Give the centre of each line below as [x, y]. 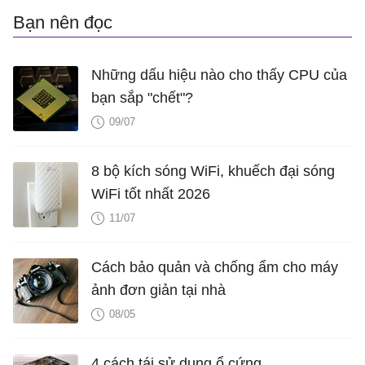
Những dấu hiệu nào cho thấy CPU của [219, 75]
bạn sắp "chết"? [142, 98]
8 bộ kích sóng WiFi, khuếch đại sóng [213, 172]
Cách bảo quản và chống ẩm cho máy [215, 268]
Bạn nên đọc [63, 23]
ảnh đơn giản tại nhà [158, 290]
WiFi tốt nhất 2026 [151, 194]
